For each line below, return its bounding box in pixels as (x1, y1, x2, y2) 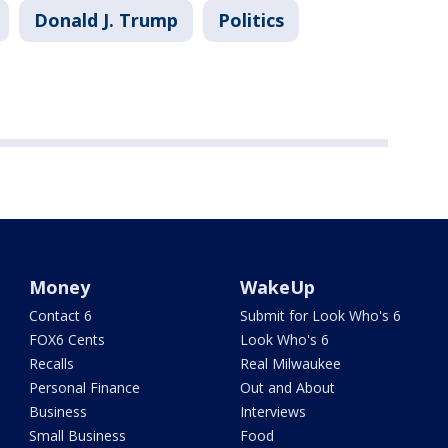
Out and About (239, 378, 335, 398)
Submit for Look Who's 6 (239, 306, 401, 326)
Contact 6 (29, 306, 93, 326)
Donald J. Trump (34, 8, 178, 33)
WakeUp (239, 275, 315, 300)
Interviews (239, 402, 306, 422)
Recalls (29, 354, 75, 374)
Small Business (29, 426, 127, 446)
